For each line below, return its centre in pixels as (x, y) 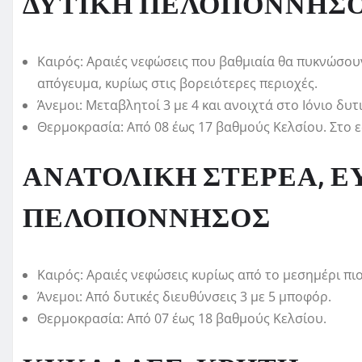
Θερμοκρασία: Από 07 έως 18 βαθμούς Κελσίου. (182, 319)
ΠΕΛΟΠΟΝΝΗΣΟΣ (147, 219)
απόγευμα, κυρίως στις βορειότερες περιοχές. (177, 84)
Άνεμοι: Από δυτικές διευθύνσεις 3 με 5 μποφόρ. (184, 297)
